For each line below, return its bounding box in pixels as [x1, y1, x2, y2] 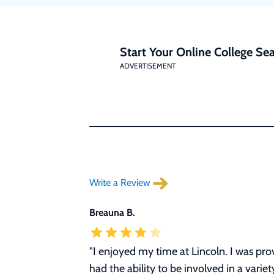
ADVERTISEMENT [119, 61, 176, 70]
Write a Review [89, 176, 153, 188]
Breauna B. [89, 207, 135, 218]
